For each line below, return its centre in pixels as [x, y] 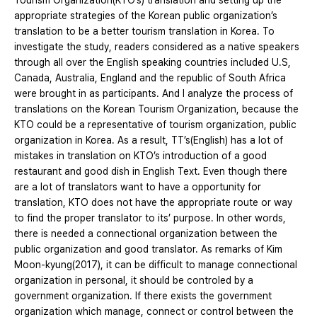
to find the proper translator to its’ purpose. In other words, [150, 218]
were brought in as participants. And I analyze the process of [154, 94]
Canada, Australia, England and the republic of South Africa [150, 78]
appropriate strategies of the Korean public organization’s [146, 16]
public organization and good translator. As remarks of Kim [148, 249]
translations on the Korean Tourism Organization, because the [156, 109]
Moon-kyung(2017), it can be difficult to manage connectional [156, 265]
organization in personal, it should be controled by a [134, 281]
